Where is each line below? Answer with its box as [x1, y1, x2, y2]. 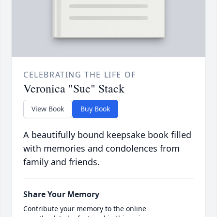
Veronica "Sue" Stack [23, 80, 124, 96]
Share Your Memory [23, 189, 99, 200]
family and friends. [23, 156, 100, 168]
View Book [31, 104, 64, 114]
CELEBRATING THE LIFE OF [23, 69, 136, 80]
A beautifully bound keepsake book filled [23, 129, 191, 141]
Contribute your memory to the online [23, 204, 146, 214]
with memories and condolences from [23, 142, 180, 155]
